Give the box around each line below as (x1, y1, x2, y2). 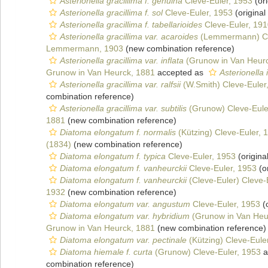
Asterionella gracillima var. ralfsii (60, 80, 181, 89)
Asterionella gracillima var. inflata (60, 56, 184, 65)
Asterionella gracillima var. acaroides (60, 32, 198, 41)
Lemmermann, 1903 (46, 44, 123, 53)
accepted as (155, 68, 206, 77)
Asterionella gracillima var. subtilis (60, 103, 187, 113)
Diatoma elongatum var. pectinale (60, 235, 187, 245)
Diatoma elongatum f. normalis (60, 127, 176, 137)
